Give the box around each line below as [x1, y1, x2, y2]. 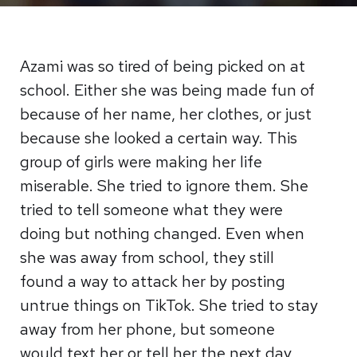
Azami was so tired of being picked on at [20, 56, 306, 76]
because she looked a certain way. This [20, 127, 298, 148]
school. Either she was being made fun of [20, 80, 316, 100]
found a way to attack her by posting [20, 271, 286, 292]
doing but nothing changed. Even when [20, 223, 305, 244]
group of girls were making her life [20, 151, 263, 172]
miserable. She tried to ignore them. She [20, 175, 309, 196]
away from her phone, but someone [20, 319, 276, 339]
